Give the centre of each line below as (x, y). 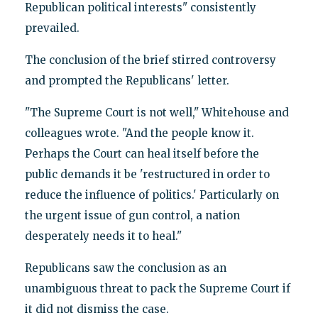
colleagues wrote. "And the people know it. (139, 133)
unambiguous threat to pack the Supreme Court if (157, 288)
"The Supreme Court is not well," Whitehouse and (157, 112)
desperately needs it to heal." (103, 236)
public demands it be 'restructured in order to (147, 174)
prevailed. (52, 28)
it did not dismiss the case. (97, 309)
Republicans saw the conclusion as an (125, 268)
